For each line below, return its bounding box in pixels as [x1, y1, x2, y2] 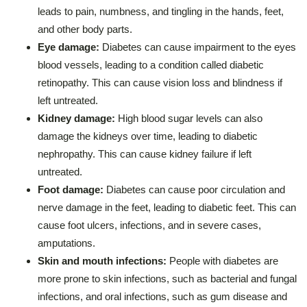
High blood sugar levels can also [118, 112, 262, 124]
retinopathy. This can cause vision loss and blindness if [38, 76, 282, 88]
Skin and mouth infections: [38, 254, 169, 267]
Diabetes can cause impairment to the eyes [102, 40, 296, 53]
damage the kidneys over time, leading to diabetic [38, 130, 258, 142]
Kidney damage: [38, 112, 118, 124]
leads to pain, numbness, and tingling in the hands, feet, [38, 5, 284, 17]
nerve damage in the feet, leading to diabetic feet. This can [38, 201, 296, 213]
